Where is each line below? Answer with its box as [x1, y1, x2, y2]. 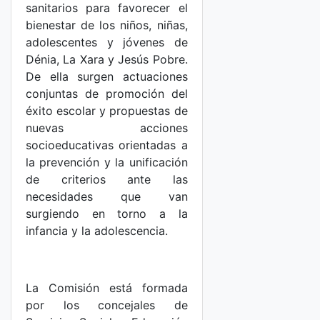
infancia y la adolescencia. [26, 224, 168, 238]
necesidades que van [26, 189, 188, 204]
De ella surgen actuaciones [26, 69, 188, 84]
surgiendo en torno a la [26, 206, 188, 221]
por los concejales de [26, 298, 188, 312]
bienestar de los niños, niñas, [26, 18, 188, 32]
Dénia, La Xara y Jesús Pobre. [26, 52, 188, 66]
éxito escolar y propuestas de [26, 104, 188, 118]
